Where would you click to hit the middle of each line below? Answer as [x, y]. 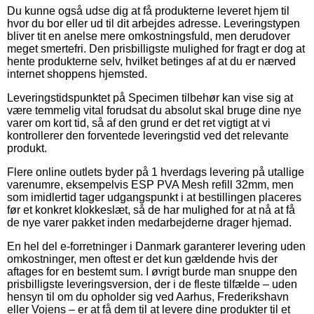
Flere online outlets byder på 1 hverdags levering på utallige [156, 172]
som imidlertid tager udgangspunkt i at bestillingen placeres [154, 197]
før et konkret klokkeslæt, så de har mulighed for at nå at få [151, 210]
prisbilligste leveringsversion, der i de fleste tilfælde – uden [152, 284]
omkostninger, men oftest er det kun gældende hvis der [142, 259]
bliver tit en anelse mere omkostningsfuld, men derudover [149, 36]
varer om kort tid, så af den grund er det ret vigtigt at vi [139, 123]
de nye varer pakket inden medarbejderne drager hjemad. [149, 222]
